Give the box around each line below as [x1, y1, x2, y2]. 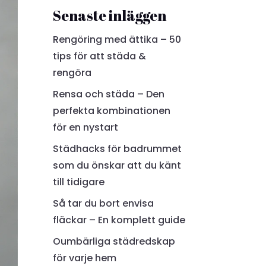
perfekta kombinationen [53, 104, 171, 118]
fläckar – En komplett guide [53, 213, 186, 227]
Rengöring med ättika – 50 [53, 33, 182, 47]
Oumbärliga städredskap [53, 235, 176, 249]
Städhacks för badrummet [53, 142, 182, 156]
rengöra [53, 66, 92, 80]
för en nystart [53, 121, 119, 135]
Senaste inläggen [53, 6, 167, 26]
